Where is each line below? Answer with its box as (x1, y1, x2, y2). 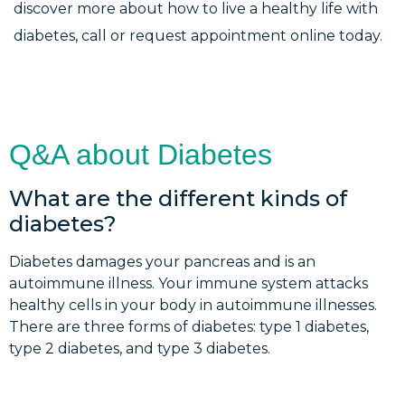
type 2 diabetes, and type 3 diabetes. (9, 340, 270, 358)
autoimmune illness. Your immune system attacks (9, 275, 368, 293)
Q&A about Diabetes (9, 138, 272, 172)
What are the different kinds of (9, 185, 347, 212)
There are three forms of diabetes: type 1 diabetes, (9, 318, 369, 336)
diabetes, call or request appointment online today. (14, 27, 382, 45)
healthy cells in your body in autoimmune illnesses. (9, 297, 377, 315)
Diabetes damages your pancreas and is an (9, 253, 316, 271)
